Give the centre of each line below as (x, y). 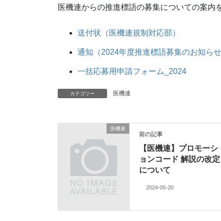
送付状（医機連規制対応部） (129, 33)
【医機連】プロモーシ (179, 148)
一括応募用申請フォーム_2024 (132, 71)
